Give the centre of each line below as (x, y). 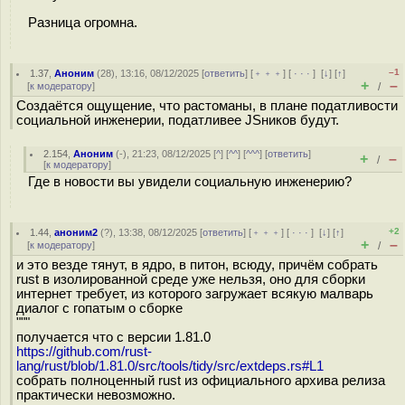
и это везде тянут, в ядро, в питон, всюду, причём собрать (197, 265)
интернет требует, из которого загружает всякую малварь (195, 294)
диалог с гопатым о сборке (99, 308)
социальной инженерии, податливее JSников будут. (178, 120)
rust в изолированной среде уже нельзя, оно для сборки (191, 279)
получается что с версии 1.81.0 (113, 337)
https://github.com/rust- (84, 352)
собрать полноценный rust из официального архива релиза (201, 381)
